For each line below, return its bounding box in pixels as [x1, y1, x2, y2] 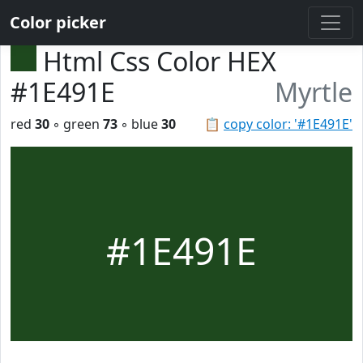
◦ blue [117, 115, 161, 133]
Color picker [10, 11, 106, 33]
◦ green [49, 115, 103, 133]
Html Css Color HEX [43, 44, 276, 79]
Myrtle [275, 75, 352, 109]
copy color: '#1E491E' [224, 115, 352, 133]
